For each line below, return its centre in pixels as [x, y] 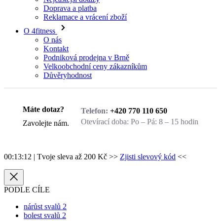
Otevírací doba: [106, 105]
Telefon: [95, 94]
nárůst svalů [42, 190]
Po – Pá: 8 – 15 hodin [164, 105]
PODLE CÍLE [27, 173]
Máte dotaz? [44, 92]
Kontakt [56, 32]
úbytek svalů [43, 208]
